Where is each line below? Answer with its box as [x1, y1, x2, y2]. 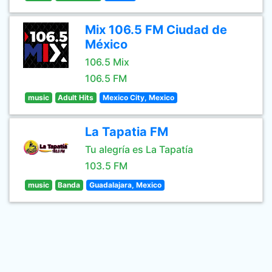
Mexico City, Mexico [102, 93, 174, 102]
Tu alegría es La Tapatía [85, 143, 193, 155]
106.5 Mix [85, 56, 129, 68]
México [85, 37, 127, 52]
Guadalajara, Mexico [89, 180, 161, 189]
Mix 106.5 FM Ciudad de [85, 22, 227, 37]
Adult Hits [58, 93, 94, 102]
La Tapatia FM [85, 124, 168, 139]
